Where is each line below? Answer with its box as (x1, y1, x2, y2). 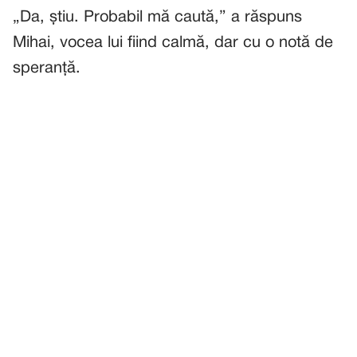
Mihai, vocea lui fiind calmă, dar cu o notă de (13, 36, 333, 50)
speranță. (13, 61, 80, 76)
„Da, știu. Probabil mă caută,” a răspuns (13, 10, 302, 25)
